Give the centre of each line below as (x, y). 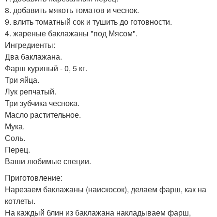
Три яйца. (22, 79)
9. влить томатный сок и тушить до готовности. (88, 21)
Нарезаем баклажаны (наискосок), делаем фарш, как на (106, 189)
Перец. (17, 149)
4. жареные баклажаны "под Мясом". (71, 33)
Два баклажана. (33, 56)
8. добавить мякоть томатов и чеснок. (72, 10)
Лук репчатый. (31, 91)
